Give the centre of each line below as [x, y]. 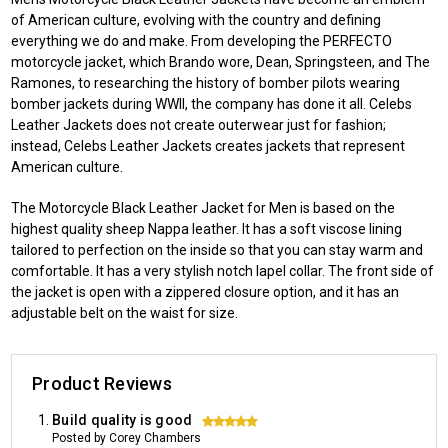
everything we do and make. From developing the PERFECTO [201, 40]
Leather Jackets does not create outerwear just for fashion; [198, 124]
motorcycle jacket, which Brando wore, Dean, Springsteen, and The [220, 61]
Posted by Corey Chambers [126, 437]
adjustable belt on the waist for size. [124, 312]
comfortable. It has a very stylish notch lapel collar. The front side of [222, 270]
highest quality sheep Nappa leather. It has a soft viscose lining [206, 228]
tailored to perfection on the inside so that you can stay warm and [217, 249]
